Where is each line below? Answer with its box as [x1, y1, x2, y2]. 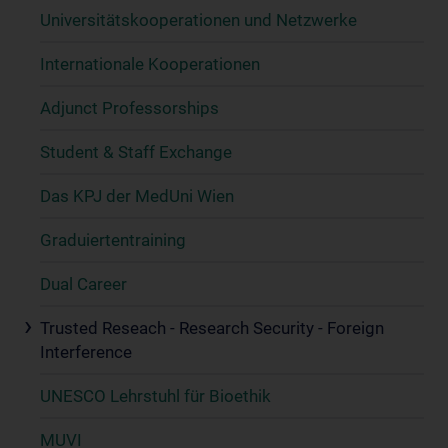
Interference [40, 342, 132, 362]
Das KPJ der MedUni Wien [40, 186, 234, 206]
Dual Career [40, 274, 127, 294]
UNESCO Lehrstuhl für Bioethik [40, 386, 271, 406]
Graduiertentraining [40, 230, 186, 250]
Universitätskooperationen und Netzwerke [40, 10, 357, 30]
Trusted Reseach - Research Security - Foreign [40, 318, 384, 338]
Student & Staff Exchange [40, 142, 232, 162]
